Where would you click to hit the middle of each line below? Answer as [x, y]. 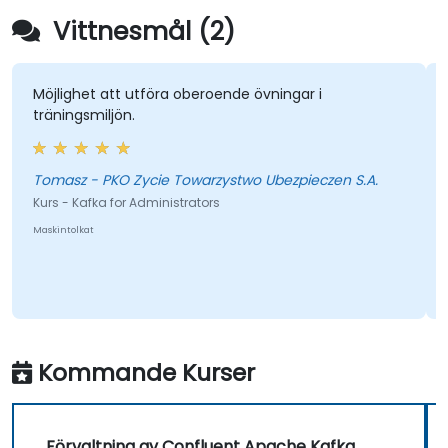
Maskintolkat [63, 230]
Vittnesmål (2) [140, 32]
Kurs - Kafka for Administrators [126, 203]
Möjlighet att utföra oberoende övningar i [177, 94]
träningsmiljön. [83, 115]
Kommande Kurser [146, 373]
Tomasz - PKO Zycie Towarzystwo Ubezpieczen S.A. [233, 180]
